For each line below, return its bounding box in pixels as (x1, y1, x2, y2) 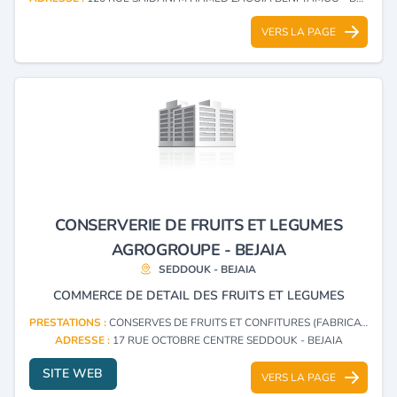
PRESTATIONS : (29, 315, 109, 330)
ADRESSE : (54, 332, 113, 347)
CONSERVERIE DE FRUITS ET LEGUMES (54, 214, 343, 236)
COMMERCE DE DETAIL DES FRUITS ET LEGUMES (52, 286, 345, 304)
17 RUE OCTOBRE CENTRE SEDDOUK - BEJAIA (112, 332, 343, 347)
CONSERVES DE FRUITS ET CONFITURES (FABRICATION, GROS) (109, 315, 361, 330)
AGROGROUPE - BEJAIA (111, 238, 286, 261)
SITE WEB (43, 364, 104, 382)
